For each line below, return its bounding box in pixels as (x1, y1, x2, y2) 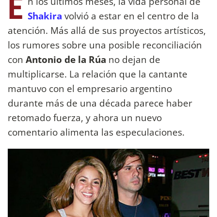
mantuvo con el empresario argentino (8, 81, 172, 95)
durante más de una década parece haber (8, 96, 192, 109)
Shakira (28, 9, 62, 22)
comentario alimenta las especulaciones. (8, 125, 185, 139)
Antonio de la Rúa (26, 52, 106, 66)
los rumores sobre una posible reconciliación (8, 38, 202, 51)
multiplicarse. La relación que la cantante (8, 67, 187, 80)
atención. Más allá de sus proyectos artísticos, (8, 23, 206, 37)
